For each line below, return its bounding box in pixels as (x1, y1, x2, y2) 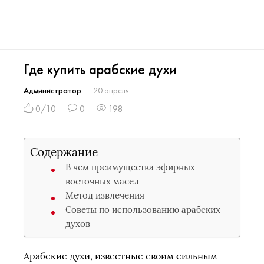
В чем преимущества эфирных (65, 161, 195, 173)
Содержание (30, 145, 98, 159)
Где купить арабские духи (24, 60, 177, 78)
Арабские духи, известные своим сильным (24, 250, 217, 262)
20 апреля (93, 85, 129, 95)
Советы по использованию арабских (65, 204, 220, 215)
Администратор (24, 85, 81, 95)
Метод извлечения (65, 190, 144, 201)
